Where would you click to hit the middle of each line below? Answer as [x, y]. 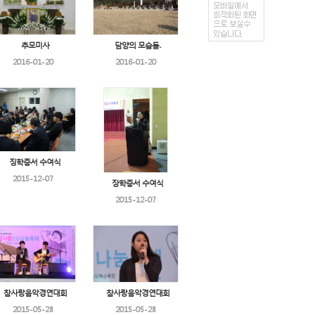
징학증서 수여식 [35, 162]
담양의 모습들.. [137, 45]
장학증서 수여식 [137, 183]
